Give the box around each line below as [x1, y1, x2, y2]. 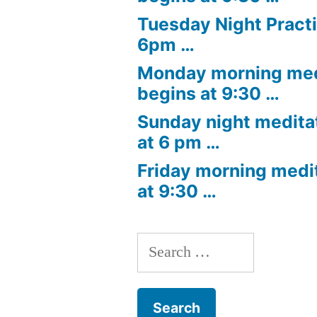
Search [137, 235, 180, 255]
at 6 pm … [137, 131, 221, 153]
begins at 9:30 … [137, 82, 280, 104]
